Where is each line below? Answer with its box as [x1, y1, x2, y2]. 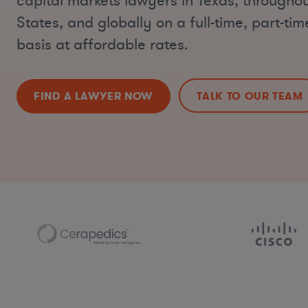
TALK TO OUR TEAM [197, 88, 303, 103]
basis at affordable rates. [16, 35, 188, 56]
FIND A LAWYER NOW [34, 88, 153, 103]
